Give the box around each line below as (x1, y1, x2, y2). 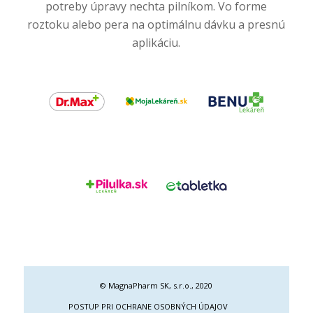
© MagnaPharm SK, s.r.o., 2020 (100, 280, 213, 291)
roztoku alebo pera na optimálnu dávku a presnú (27, 16, 286, 32)
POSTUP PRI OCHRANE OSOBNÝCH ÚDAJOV (68, 301, 228, 312)
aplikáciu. (132, 34, 181, 50)
